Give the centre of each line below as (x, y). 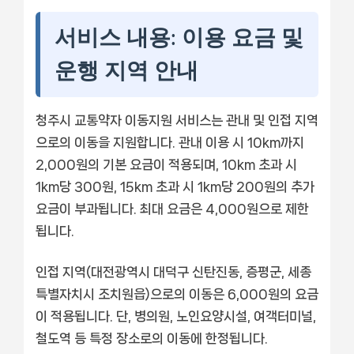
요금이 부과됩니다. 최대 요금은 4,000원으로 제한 (172, 208)
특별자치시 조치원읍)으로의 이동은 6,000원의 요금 (177, 294)
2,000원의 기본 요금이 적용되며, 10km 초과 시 (166, 164)
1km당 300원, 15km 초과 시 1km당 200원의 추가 (175, 186)
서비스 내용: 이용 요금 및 (179, 37)
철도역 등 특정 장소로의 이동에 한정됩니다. (152, 338)
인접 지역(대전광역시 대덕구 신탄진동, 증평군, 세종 (173, 271)
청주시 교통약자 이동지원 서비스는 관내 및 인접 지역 (177, 120)
